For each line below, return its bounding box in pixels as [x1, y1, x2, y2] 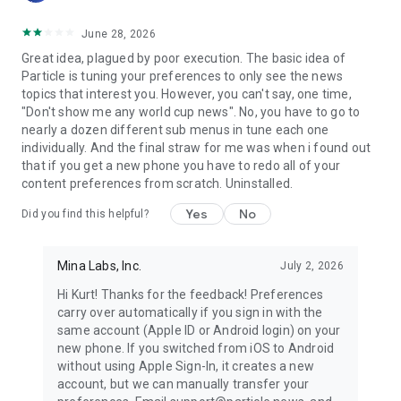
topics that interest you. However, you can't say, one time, [21, 87, 352, 101]
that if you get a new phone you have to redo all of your [21, 158, 341, 173]
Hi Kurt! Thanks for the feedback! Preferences [57, 287, 323, 302]
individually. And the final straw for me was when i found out [21, 141, 371, 155]
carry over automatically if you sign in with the [57, 305, 323, 320]
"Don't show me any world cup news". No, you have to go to [21, 105, 361, 119]
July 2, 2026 [280, 260, 344, 272]
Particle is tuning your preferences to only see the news [21, 69, 344, 83]
